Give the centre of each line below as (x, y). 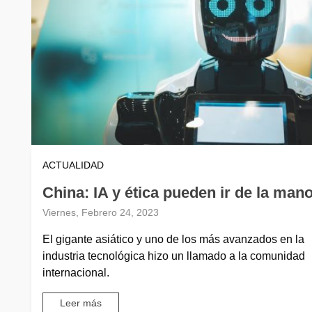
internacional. (76, 273)
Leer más (81, 303)
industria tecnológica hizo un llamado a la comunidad (174, 256)
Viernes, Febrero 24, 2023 (101, 213)
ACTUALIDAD (73, 165)
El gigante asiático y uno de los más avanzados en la (173, 240)
